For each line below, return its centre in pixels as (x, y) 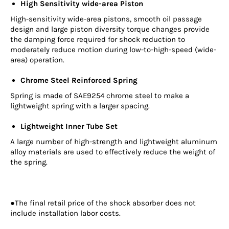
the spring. (29, 162)
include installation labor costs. (65, 213)
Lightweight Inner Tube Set (69, 127)
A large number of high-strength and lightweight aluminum (114, 142)
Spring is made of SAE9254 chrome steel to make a (100, 96)
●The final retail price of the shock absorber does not (103, 203)
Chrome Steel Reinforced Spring (79, 81)
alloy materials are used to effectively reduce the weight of (113, 152)
